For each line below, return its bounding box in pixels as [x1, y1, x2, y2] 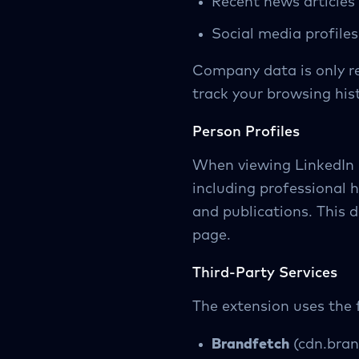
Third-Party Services [192, 266, 337, 280]
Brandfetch [212, 337, 289, 352]
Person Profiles [192, 125, 300, 139]
